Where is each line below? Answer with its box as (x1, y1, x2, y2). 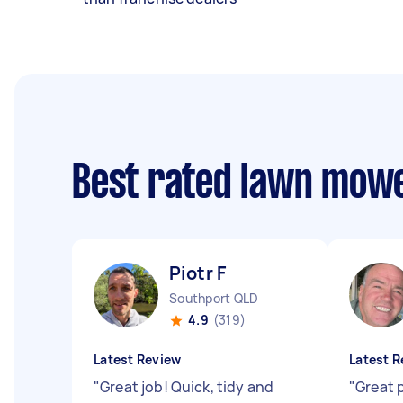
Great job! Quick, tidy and (100, 377, 274, 397)
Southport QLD (169, 290, 259, 307)
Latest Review (94, 351, 182, 368)
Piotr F (169, 261, 227, 285)
